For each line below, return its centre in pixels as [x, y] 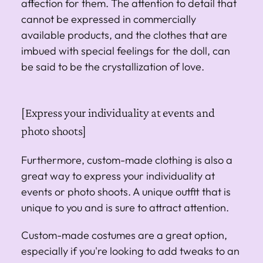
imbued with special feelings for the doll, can [126, 50]
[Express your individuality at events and [118, 112]
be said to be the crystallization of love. [113, 66]
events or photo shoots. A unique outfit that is [126, 191]
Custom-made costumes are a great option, [124, 235]
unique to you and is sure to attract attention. [125, 207]
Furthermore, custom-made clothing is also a [127, 160]
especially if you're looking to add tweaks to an [130, 251]
